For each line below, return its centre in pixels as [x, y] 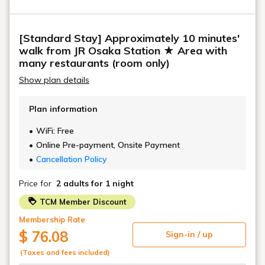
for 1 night [112, 183]
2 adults [72, 183]
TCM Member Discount [82, 201]
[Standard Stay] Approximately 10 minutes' [129, 38]
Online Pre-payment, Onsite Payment [108, 145]
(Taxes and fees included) [65, 252]
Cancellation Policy [72, 159]
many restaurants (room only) [94, 63]
